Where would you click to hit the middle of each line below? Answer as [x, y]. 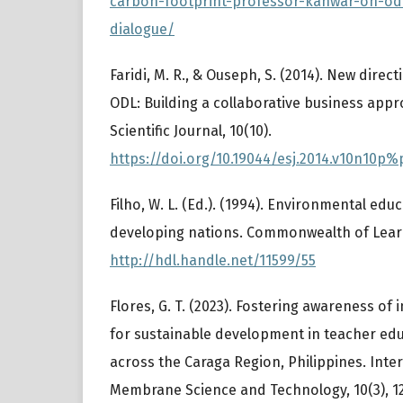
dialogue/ [142, 30]
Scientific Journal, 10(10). [191, 131]
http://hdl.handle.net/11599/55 [213, 261]
